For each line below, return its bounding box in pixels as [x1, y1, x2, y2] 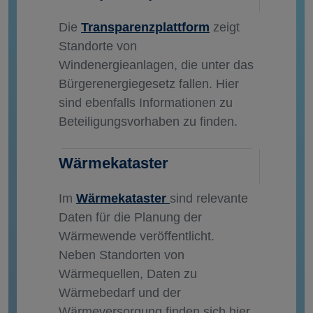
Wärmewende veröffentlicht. [59, 229, 214, 244]
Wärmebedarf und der [59, 286, 181, 300]
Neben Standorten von [59, 248, 184, 263]
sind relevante [170, 191, 248, 206]
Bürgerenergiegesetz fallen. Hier [59, 77, 239, 92]
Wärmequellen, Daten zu [59, 267, 197, 282]
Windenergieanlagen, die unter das [59, 58, 254, 73]
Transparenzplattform [81, 20, 210, 35]
